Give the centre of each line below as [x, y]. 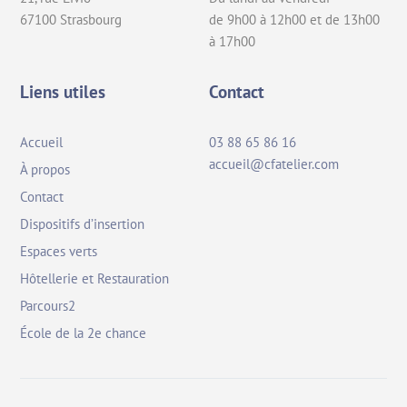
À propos [45, 169]
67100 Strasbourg [71, 19]
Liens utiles [63, 92]
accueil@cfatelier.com [274, 164]
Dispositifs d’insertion [83, 223]
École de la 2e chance [84, 333]
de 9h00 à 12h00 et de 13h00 [295, 19]
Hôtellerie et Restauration [95, 279]
